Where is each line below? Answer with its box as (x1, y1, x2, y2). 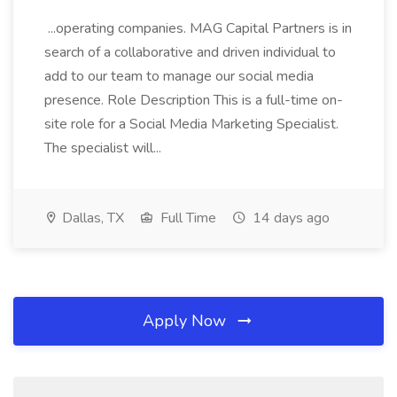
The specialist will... (44, 138, 165, 158)
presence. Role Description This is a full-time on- (44, 90, 343, 110)
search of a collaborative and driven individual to (44, 43, 336, 62)
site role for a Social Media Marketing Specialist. (44, 114, 339, 134)
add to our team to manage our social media (44, 66, 314, 86)
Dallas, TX (58, 208, 124, 228)
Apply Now (143, 310, 230, 331)
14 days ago (249, 208, 330, 228)
